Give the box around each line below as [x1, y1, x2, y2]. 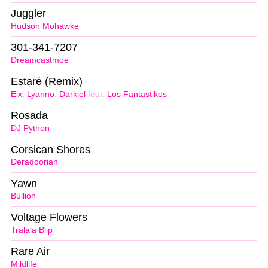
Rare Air [11, 245, 50, 258]
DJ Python [11, 123, 50, 133]
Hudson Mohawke [11, 21, 79, 31]
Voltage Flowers [11, 211, 87, 224]
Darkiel [59, 89, 86, 99]
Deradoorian [11, 157, 58, 167]
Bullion [11, 191, 36, 201]
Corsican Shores [11, 143, 90, 156]
